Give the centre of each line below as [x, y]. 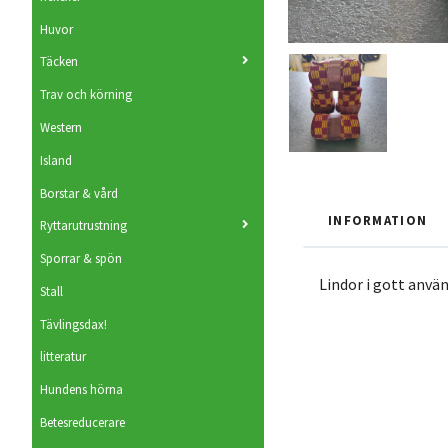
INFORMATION [378, 220]
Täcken [59, 61]
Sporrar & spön [81, 258]
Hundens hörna [81, 389]
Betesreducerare [82, 422]
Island [56, 159]
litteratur [63, 356]
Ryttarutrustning [83, 225]
